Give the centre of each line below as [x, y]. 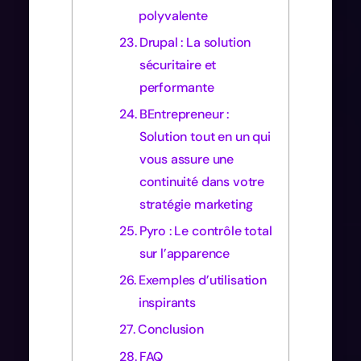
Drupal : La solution [195, 42]
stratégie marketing [196, 204]
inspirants [167, 302]
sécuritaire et [178, 64]
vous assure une [187, 159]
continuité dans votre [201, 181]
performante [176, 87]
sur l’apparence [185, 253]
